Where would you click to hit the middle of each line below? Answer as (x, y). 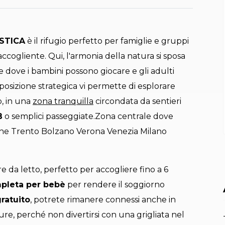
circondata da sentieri (137, 101)
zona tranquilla (63, 101)
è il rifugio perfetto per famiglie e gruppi (107, 41)
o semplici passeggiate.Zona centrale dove (88, 117)
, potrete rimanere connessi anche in (103, 200)
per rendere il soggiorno (115, 185)
